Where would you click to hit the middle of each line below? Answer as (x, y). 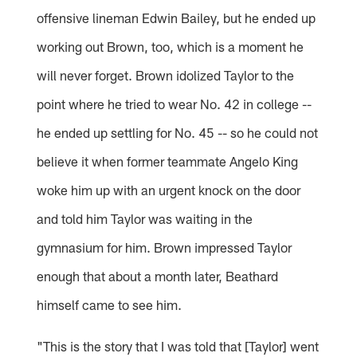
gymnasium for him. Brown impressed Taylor (165, 247)
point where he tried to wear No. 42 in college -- (175, 103)
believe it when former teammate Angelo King (168, 161)
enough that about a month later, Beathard (158, 275)
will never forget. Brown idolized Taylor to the (166, 75)
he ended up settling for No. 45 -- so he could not (178, 132)
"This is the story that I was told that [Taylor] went (178, 345)
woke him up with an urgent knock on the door (169, 189)
